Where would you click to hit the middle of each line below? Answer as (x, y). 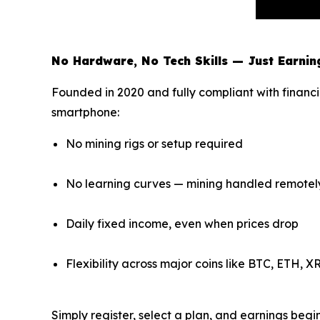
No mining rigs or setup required (154, 144)
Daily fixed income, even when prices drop (182, 224)
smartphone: (85, 112)
